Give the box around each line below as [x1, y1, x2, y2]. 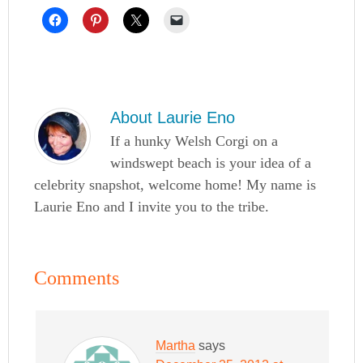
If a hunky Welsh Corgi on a [110, 133, 279, 150]
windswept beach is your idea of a [110, 155, 312, 172]
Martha [156, 339, 196, 353]
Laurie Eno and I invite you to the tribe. [34, 199, 270, 216]
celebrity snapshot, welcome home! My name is [34, 177, 317, 194]
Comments [34, 267, 120, 289]
